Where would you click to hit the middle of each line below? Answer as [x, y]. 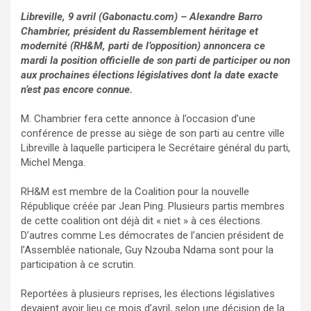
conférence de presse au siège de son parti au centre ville [153, 134]
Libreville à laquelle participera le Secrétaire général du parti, [155, 148]
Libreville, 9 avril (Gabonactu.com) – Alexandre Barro [142, 17]
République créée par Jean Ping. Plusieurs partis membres [153, 207]
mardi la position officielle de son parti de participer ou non [155, 61]
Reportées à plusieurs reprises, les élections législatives [148, 294]
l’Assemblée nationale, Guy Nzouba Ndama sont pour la [147, 250]
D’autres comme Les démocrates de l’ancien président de [152, 236]
